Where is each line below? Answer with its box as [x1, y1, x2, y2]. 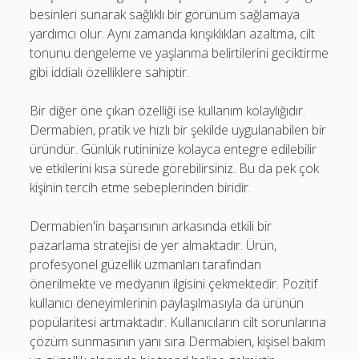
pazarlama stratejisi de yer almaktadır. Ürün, [30, 236, 277, 254]
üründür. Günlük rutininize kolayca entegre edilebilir [30, 140, 317, 158]
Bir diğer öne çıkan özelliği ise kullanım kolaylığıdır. [30, 102, 306, 119]
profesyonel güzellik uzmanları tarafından [30, 256, 262, 273]
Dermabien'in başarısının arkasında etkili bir [30, 217, 272, 235]
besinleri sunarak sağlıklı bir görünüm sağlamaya [30, 6, 301, 23]
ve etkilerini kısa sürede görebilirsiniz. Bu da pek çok [30, 159, 320, 177]
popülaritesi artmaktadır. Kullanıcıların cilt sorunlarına [30, 313, 327, 331]
